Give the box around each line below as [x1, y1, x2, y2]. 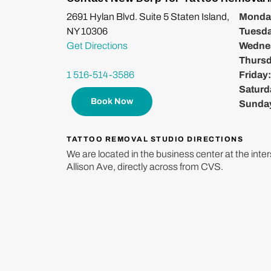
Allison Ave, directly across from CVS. [67, 162, 223, 172]
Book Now [91, 97, 133, 106]
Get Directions [67, 41, 128, 51]
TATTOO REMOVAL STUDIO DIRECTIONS [67, 135, 243, 144]
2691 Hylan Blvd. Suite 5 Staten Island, [67, 11, 229, 22]
